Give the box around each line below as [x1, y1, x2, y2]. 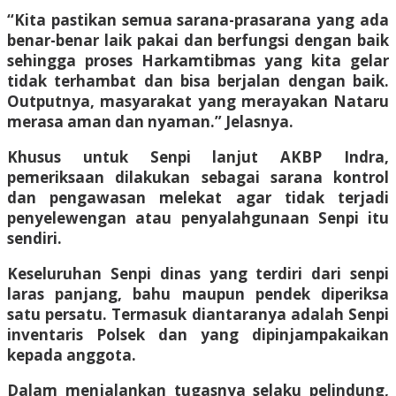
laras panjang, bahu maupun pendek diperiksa [7, 283, 389, 304]
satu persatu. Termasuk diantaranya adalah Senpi [7, 303, 389, 324]
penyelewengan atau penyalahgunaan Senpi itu [7, 207, 389, 228]
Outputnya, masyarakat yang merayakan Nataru [7, 90, 389, 111]
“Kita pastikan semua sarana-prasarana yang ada [7, 9, 389, 30]
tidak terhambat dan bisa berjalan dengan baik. [7, 70, 389, 91]
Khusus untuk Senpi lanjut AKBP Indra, [7, 146, 389, 167]
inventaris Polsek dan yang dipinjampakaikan [7, 324, 389, 345]
